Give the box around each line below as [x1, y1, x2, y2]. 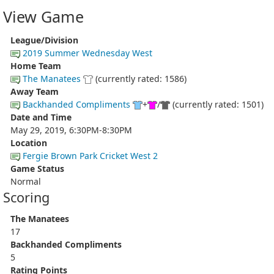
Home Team [10, 59, 61, 72]
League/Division [10, 34, 78, 46]
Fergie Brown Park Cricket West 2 [23, 149, 158, 161]
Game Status [10, 162, 64, 174]
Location [10, 136, 47, 149]
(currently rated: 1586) [93, 72, 187, 84]
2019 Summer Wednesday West [23, 46, 152, 59]
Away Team [10, 85, 59, 97]
